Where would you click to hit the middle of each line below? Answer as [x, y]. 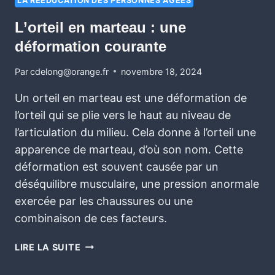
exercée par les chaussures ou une [104, 201]
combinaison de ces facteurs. [91, 218]
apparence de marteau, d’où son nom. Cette [129, 149]
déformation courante [91, 46]
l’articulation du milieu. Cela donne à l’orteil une [135, 132]
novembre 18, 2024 [162, 71]
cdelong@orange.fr [70, 71]
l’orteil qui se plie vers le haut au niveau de [123, 115]
